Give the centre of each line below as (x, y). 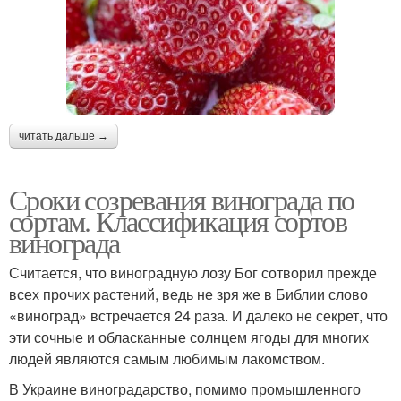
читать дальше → (64, 136)
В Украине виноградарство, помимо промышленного (185, 388)
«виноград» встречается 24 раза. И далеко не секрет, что (198, 315)
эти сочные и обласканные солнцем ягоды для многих (189, 337)
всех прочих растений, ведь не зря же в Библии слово (188, 294)
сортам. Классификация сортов (178, 220)
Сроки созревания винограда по (182, 199)
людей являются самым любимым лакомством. (167, 358)
